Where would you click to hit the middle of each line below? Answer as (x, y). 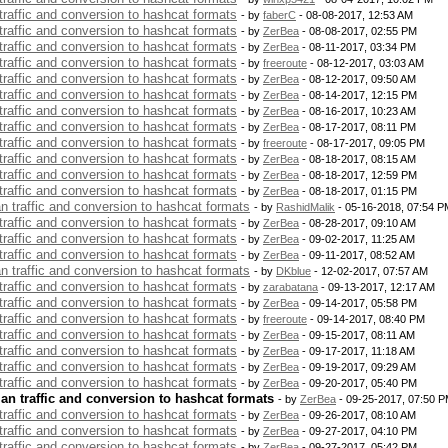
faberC (279, 15)
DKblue (293, 271)
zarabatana (290, 287)
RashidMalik (305, 207)
